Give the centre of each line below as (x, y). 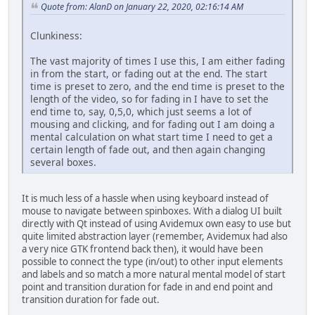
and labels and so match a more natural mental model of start (154, 275)
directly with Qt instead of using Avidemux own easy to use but (156, 224)
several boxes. (63, 162)
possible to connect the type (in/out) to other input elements (152, 262)
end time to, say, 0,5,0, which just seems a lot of (141, 112)
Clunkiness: (56, 36)
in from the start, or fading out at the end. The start (149, 74)
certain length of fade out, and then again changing (148, 150)
